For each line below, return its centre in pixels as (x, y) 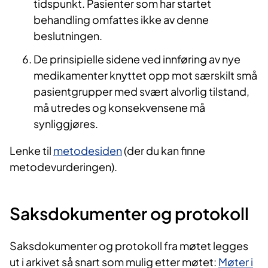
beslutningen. (68, 36)
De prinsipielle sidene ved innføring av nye (137, 59)
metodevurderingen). (64, 167)
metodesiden (88, 151)
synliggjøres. (66, 124)
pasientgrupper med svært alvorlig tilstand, (141, 92)
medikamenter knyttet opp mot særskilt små (145, 75)
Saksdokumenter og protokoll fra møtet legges (129, 246)
